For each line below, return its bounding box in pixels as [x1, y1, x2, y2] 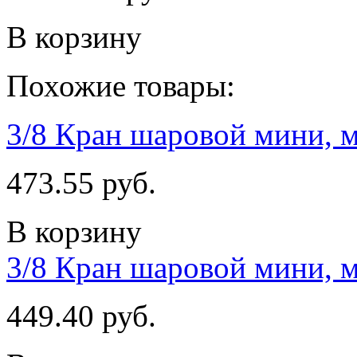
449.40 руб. [6, 298, 156, 333]
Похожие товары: [6, 68, 235, 103]
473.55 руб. [6, 165, 156, 200]
